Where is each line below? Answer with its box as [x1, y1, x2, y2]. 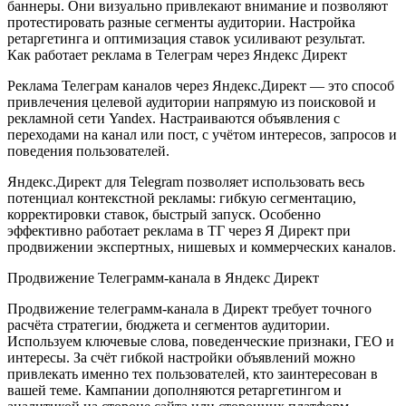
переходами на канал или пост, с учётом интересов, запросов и [7, 126, 397, 142]
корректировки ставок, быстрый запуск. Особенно [7, 206, 321, 222]
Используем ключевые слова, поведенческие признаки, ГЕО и [7, 333, 394, 349]
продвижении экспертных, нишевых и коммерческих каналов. [7, 238, 396, 255]
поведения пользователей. [7, 142, 169, 159]
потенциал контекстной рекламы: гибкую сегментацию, [7, 189, 356, 206]
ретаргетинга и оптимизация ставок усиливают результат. [7, 30, 365, 46]
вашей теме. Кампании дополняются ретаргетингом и [7, 382, 342, 398]
